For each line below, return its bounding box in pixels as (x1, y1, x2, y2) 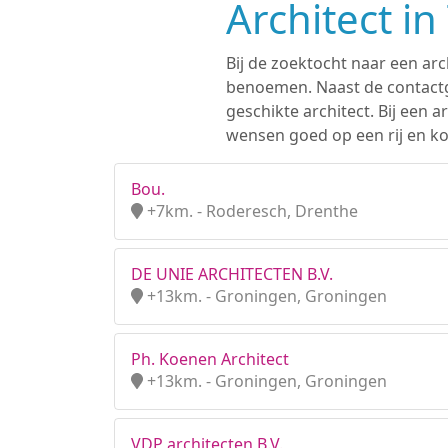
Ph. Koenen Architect (131, 348, 289, 370)
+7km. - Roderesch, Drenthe (143, 200, 358, 222)
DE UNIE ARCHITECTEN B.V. (131, 263, 333, 285)
